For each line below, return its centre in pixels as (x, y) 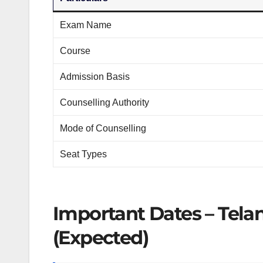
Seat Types (84, 154)
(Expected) (100, 237)
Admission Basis (95, 76)
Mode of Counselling (103, 128)
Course (75, 50)
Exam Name (86, 25)
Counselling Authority (105, 102)
